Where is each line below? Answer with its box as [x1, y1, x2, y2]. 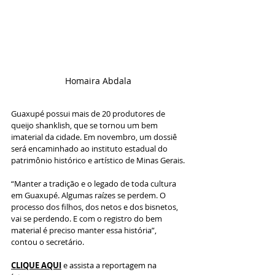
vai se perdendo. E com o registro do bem [11, 213, 164, 224]
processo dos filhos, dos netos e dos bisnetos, [11, 201, 180, 212]
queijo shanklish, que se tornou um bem [11, 120, 160, 131]
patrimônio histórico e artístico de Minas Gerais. [11, 155, 185, 166]
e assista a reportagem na [61, 260, 158, 271]
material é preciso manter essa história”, [11, 225, 158, 236]
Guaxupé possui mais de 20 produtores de [11, 108, 167, 119]
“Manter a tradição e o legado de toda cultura [11, 178, 178, 189]
